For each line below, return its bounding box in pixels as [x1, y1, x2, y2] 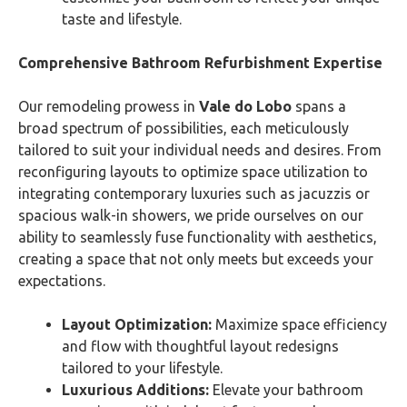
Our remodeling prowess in [18, 98, 199, 114]
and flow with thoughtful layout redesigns [62, 338, 339, 354]
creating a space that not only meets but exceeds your [18, 251, 373, 267]
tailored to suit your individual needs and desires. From [18, 142, 382, 158]
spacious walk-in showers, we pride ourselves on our [18, 207, 363, 223]
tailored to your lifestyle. [62, 360, 223, 376]
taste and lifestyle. [62, 11, 182, 27]
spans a [292, 98, 346, 114]
